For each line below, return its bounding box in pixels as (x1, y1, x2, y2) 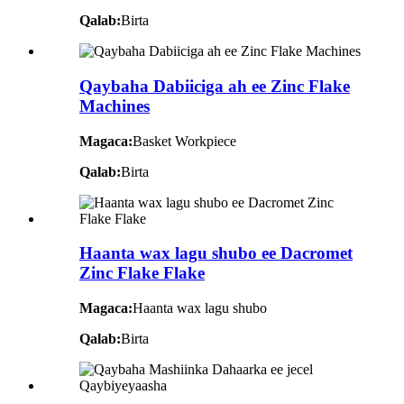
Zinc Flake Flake (79, 263, 205, 283)
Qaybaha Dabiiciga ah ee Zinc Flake (79, 77, 350, 96)
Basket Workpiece (133, 133, 236, 149)
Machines (79, 96, 150, 115)
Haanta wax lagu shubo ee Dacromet (79, 243, 353, 263)
